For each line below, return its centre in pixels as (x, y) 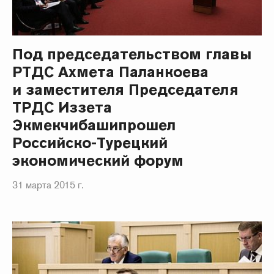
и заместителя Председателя (125, 89)
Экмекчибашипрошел (94, 125)
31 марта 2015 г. (48, 185)
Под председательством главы (132, 54)
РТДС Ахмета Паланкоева (111, 72)
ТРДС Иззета (62, 107)
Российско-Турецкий (90, 143)
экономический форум (98, 160)
